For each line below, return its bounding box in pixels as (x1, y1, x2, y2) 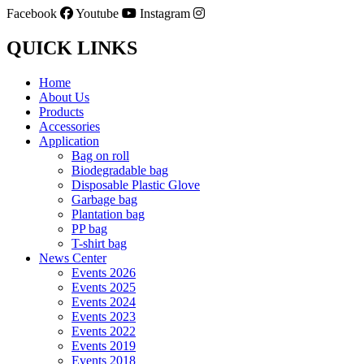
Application (39, 133, 99, 148)
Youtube (76, 6, 119, 21)
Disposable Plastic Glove (71, 177, 200, 192)
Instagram (140, 6, 190, 21)
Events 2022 (71, 323, 136, 338)
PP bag (71, 221, 107, 236)
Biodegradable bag (71, 162, 168, 177)
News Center (39, 250, 106, 265)
